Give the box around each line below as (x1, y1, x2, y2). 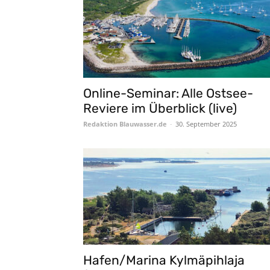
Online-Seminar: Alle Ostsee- (83, 86, 253, 101)
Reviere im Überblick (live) (83, 101, 237, 116)
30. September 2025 (175, 119, 237, 128)
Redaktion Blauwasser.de (83, 119, 167, 128)
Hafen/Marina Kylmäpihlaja (83, 253, 245, 268)
